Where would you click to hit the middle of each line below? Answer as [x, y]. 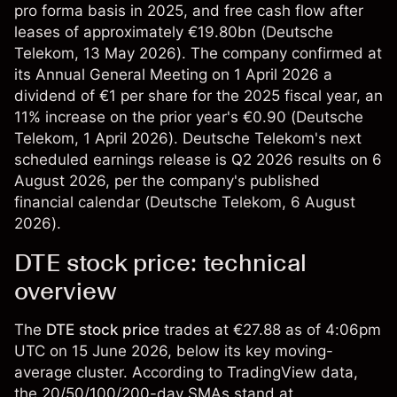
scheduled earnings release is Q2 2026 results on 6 [198, 160]
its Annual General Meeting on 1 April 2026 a [173, 75]
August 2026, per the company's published [167, 181]
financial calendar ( [82, 202]
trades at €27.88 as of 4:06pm [270, 330]
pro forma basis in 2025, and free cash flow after [189, 11]
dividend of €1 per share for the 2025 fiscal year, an [198, 96]
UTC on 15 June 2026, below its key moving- [174, 351]
